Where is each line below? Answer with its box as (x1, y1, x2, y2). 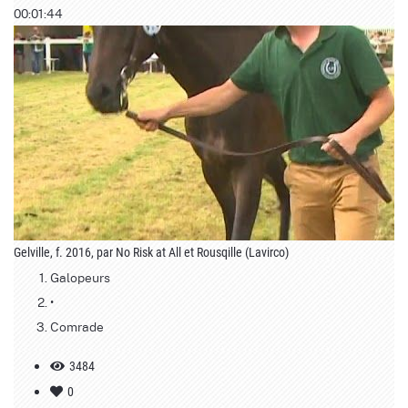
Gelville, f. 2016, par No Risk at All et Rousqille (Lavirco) (14, 244, 289, 260)
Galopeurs (50, 267, 110, 286)
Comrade (50, 316, 104, 335)
